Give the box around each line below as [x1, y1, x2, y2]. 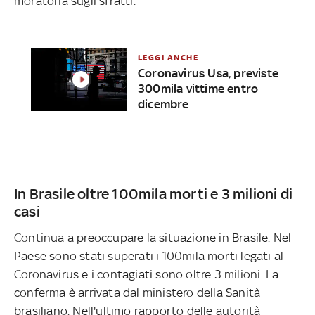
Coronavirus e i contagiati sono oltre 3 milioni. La [14, 266, 279, 281]
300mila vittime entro [137, 81, 259, 96]
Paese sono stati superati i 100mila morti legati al [14, 248, 284, 263]
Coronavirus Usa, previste [137, 65, 278, 80]
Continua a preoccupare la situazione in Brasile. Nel [14, 230, 292, 245]
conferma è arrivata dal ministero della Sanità [14, 285, 261, 300]
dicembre [137, 96, 189, 111]
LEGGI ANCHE [137, 52, 199, 63]
